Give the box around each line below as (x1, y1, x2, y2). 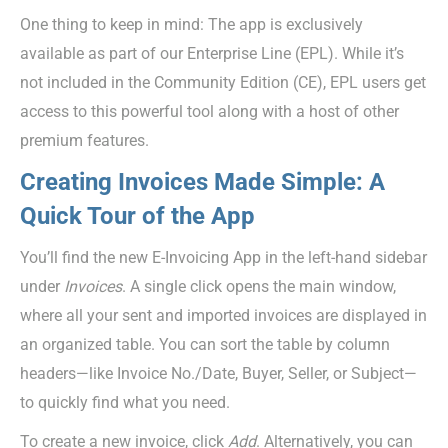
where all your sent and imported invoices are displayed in (20, 305, 427, 325)
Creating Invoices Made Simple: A (20, 167, 385, 196)
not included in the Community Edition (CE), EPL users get (20, 72, 426, 92)
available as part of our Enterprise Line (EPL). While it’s (20, 43, 404, 63)
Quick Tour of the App (20, 201, 255, 230)
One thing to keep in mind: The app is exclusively (20, 14, 363, 34)
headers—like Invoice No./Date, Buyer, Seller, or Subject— (20, 363, 417, 383)
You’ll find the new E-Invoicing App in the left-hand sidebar (20, 247, 427, 267)
